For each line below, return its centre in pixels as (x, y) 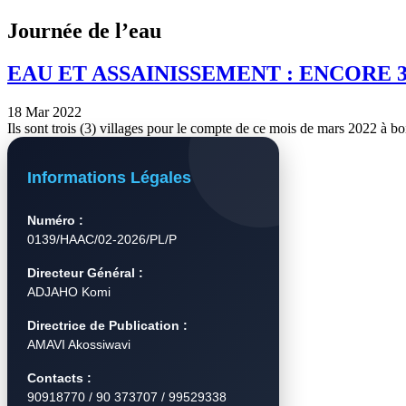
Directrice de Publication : (107, 326)
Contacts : (59, 378)
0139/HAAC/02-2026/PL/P (102, 240)
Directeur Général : (85, 273)
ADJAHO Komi (69, 292)
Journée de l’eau (84, 30)
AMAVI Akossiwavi (79, 345)
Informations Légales (109, 178)
